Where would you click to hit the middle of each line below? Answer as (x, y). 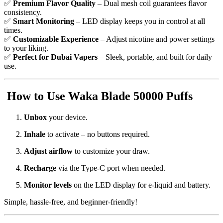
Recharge (40, 168)
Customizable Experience (56, 39)
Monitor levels (48, 185)
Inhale (35, 134)
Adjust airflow (48, 151)
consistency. (23, 12)
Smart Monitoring (44, 21)
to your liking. (26, 48)
